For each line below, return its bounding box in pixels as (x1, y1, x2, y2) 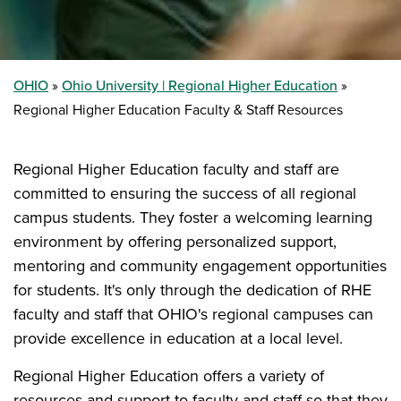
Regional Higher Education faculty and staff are (13, 158, 339, 181)
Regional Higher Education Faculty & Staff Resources (13, 99, 343, 120)
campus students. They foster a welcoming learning (13, 206, 372, 229)
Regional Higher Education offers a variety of (13, 364, 324, 388)
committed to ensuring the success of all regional (13, 182, 356, 205)
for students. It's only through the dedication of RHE (13, 278, 371, 302)
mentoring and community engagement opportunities (13, 254, 387, 277)
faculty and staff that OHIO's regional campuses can (13, 303, 373, 326)
